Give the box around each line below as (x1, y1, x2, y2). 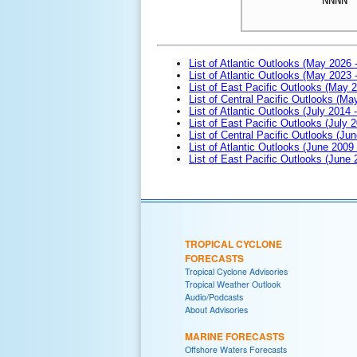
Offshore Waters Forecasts (185, 343, 287, 355)
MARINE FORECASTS (185, 328, 284, 343)
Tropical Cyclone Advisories (185, 265, 288, 277)
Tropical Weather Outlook (185, 277, 280, 290)
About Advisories (185, 303, 248, 316)
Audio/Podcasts (185, 290, 243, 303)
